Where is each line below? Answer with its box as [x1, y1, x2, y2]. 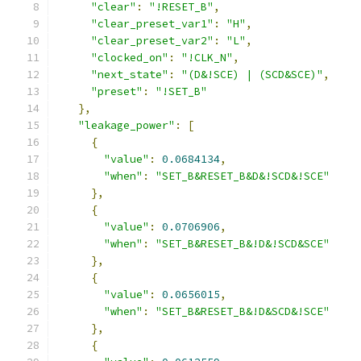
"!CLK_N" [181, 51, 233, 64]
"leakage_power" [78, 118, 175, 132]
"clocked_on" [91, 51, 168, 64]
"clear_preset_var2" [91, 34, 214, 48]
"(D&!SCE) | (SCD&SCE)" [181, 68, 323, 81]
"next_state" [91, 68, 168, 81]
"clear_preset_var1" [91, 17, 214, 31]
